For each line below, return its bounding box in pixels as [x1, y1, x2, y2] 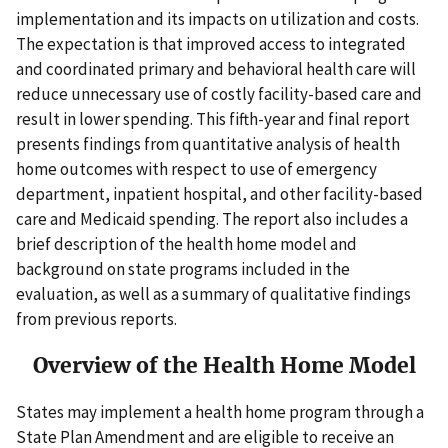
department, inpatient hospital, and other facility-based [16, 183, 423, 206]
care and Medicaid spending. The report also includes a [16, 208, 408, 231]
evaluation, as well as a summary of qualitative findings [16, 283, 411, 306]
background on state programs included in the [16, 258, 350, 281]
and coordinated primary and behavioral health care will [16, 58, 416, 81]
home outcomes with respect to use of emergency [16, 158, 377, 181]
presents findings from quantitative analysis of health [16, 133, 400, 156]
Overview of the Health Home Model [32, 352, 416, 380]
